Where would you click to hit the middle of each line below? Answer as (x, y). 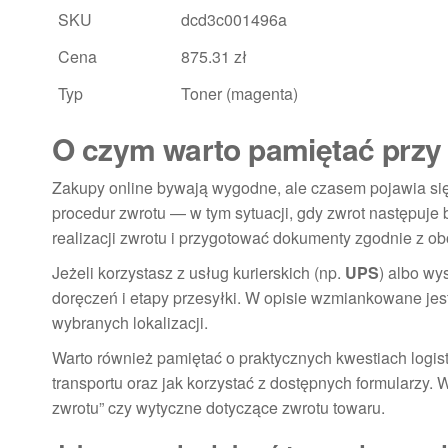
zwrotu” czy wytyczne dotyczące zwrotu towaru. (218, 407)
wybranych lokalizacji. (130, 322)
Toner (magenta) (239, 93)
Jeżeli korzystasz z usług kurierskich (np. (198, 272)
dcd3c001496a (234, 19)
